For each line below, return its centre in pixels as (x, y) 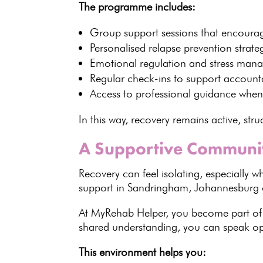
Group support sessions (144, 33)
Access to (113, 94)
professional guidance (186, 94)
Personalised (119, 48)
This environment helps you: (143, 252)
